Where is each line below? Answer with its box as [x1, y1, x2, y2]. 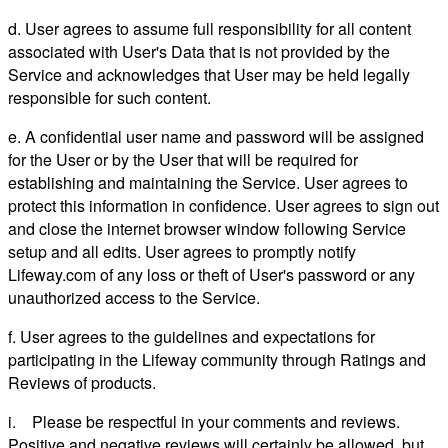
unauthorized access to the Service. [8, 285, 260, 309]
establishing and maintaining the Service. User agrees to [8, 170, 408, 194]
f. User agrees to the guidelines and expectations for [8, 324, 375, 348]
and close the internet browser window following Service [8, 216, 406, 240]
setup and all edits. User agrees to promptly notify [8, 239, 356, 263]
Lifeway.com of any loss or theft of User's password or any [8, 262, 415, 286]
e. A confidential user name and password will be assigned [8, 124, 424, 148]
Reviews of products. [8, 370, 156, 394]
